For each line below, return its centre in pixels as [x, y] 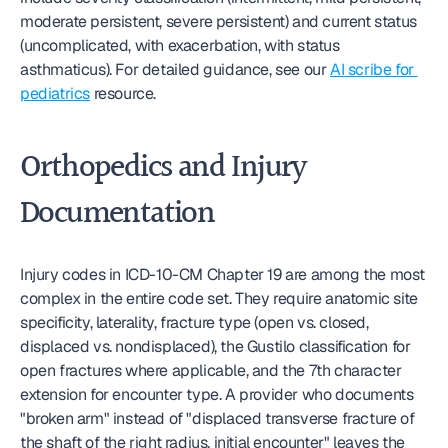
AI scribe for [372, 69]
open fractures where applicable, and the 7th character [211, 370]
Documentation [117, 214]
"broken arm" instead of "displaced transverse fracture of [217, 418]
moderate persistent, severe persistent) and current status [218, 21]
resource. [123, 93]
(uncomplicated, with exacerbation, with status [180, 45]
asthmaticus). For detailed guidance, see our [175, 69]
